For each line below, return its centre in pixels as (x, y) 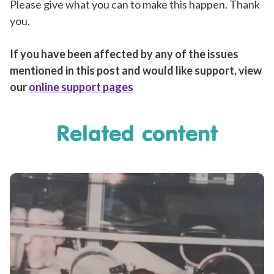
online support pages (81, 87)
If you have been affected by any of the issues (124, 54)
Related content (137, 133)
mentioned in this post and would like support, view (136, 71)
